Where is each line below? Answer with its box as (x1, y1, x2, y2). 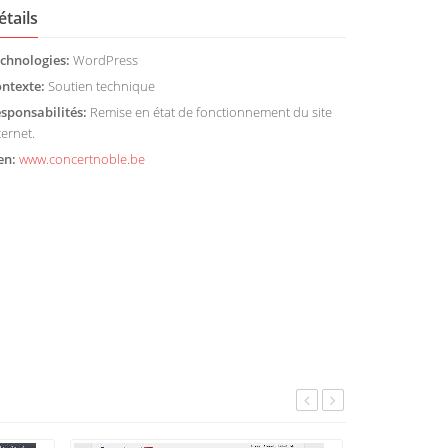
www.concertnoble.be (19, 150, 145, 168)
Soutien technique (45, 77, 155, 95)
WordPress (70, 51, 138, 69)
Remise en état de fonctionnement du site (87, 103, 332, 121)
